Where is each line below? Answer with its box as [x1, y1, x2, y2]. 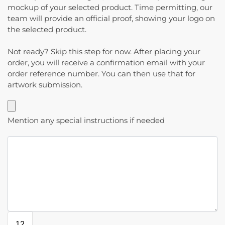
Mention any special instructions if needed [8, 116, 165, 126]
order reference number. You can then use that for [8, 69, 195, 79]
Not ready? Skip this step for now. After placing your [8, 47, 200, 57]
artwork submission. [8, 80, 82, 90]
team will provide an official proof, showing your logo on [8, 14, 215, 24]
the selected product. [8, 25, 86, 35]
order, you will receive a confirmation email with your [8, 58, 205, 68]
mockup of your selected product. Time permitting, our [8, 3, 212, 13]
